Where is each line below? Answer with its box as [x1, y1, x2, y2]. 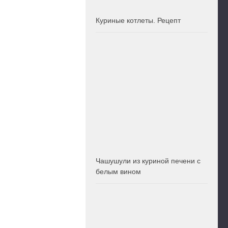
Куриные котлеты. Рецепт [96, 16, 181, 25]
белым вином [96, 167, 141, 176]
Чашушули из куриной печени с [96, 157, 201, 165]
